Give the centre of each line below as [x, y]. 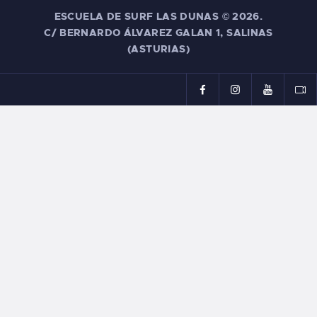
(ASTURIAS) [158, 48]
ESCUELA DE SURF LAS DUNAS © [143, 16]
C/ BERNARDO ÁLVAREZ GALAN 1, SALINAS [158, 32]
